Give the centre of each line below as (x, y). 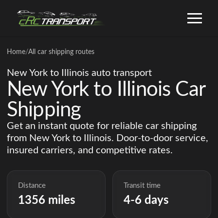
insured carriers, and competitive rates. (90, 150)
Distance (32, 186)
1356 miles (47, 201)
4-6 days (146, 201)
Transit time (142, 186)
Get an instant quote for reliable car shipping (102, 126)
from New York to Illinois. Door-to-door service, (108, 138)
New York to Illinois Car (106, 90)
